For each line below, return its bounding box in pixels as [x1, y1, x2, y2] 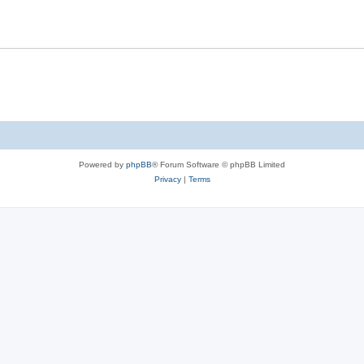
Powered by [79, 160, 126, 169]
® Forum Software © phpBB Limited [152, 160, 285, 169]
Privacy [154, 175, 181, 184]
